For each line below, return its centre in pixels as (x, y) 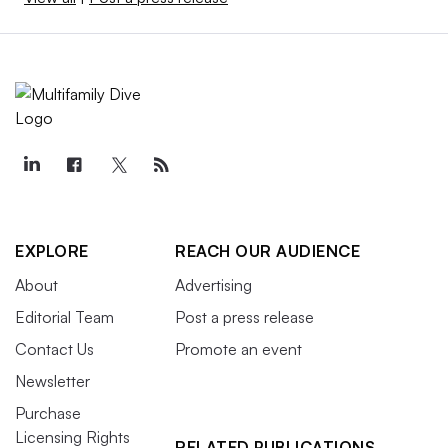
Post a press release (244, 317)
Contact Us (54, 349)
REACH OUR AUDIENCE (267, 251)
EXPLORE (52, 251)
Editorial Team (64, 317)
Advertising (213, 285)
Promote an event (238, 349)
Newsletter (52, 381)
